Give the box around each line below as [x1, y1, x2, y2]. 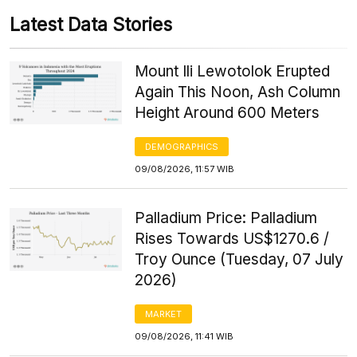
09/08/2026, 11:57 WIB [135, 163, 235, 175]
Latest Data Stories [10, 13, 172, 36]
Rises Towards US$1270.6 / [135, 229, 330, 248]
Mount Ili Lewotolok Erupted [135, 61, 331, 80]
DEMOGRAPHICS [145, 140, 219, 152]
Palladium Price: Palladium [135, 208, 318, 227]
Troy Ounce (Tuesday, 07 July [135, 249, 344, 269]
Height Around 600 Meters [135, 103, 320, 122]
